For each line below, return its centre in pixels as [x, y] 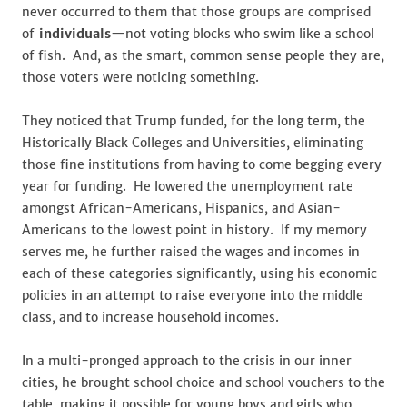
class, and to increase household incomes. [150, 317]
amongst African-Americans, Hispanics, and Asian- [181, 208]
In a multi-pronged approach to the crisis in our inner [187, 361]
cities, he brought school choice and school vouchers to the [203, 382]
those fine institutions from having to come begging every [202, 164]
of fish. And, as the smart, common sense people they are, [203, 55]
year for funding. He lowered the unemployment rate [188, 186]
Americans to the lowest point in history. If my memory [194, 230]
